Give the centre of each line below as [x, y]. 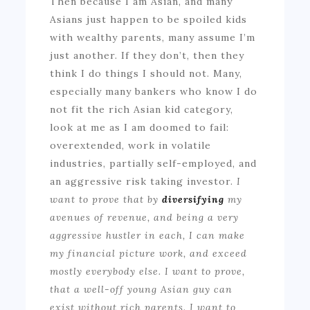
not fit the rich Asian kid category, [142, 109]
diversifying [195, 199]
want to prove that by [106, 199]
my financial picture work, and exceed [149, 253]
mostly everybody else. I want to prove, [148, 271]
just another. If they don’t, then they [147, 55]
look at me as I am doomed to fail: [140, 127]
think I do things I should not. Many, [146, 73]
